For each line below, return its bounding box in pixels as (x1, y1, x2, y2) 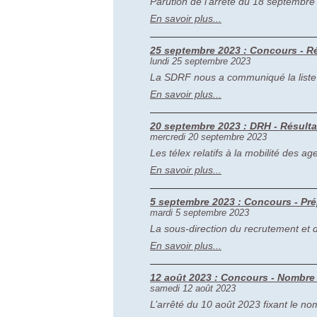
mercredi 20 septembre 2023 (150, 132, 267, 142)
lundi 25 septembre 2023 (150, 56, 250, 67)
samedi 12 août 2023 (150, 283, 236, 294)
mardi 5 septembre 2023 (150, 207, 249, 218)
